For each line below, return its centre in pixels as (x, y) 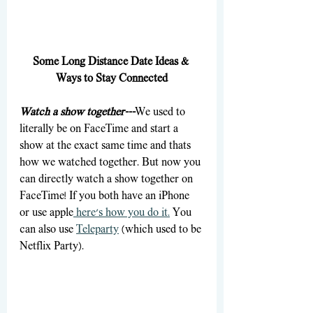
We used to (161, 113)
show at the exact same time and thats (107, 146)
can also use (48, 230)
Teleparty (97, 230)
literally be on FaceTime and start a (100, 130)
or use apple (46, 213)
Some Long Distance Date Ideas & (112, 63)
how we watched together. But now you (111, 163)
